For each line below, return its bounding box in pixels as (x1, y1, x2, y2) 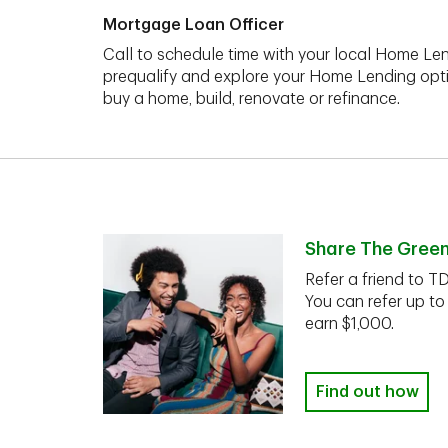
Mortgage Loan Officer (103, 16, 284, 33)
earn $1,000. (305, 316, 394, 332)
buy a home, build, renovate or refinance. (103, 90, 400, 107)
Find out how (315, 384, 419, 400)
